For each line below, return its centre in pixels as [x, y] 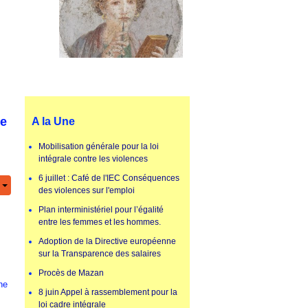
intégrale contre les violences [93, 159]
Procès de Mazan [71, 273]
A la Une [53, 122]
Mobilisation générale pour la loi [99, 147]
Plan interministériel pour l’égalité [101, 210]
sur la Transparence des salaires [100, 254]
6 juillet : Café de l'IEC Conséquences [109, 178]
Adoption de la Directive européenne [107, 242]
